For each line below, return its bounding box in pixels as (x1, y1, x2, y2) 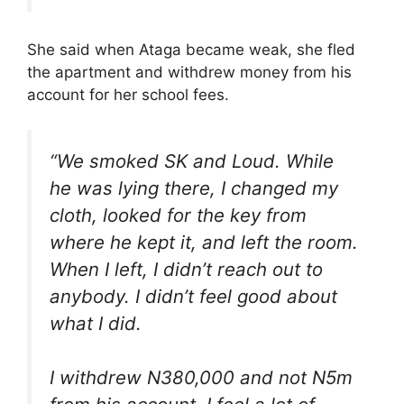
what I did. (50, 311, 142, 335)
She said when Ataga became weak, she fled (27, 41, 355, 60)
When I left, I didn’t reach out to (50, 257, 323, 280)
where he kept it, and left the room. (50, 230, 358, 253)
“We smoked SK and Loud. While (50, 149, 334, 172)
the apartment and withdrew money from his (27, 63, 352, 82)
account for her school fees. (27, 86, 229, 105)
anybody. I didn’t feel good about (50, 284, 337, 308)
